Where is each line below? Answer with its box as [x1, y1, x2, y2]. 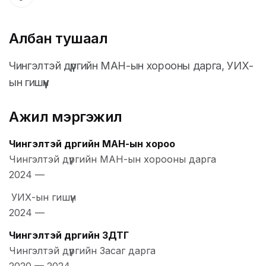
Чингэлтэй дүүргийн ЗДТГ [9, 229, 129, 242]
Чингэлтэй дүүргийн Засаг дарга [9, 245, 156, 257]
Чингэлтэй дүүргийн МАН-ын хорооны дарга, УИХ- [9, 59, 254, 72]
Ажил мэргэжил [9, 108, 122, 126]
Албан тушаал [9, 30, 108, 47]
